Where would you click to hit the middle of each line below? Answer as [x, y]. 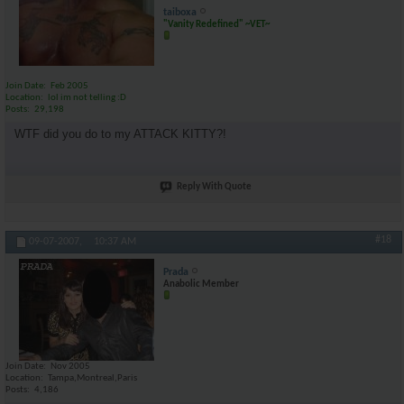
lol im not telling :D [87, 98]
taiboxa [180, 13]
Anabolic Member [201, 285]
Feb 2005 [69, 86]
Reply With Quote [214, 187]
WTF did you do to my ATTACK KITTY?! [120, 133]
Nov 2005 [70, 367]
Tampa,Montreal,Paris [92, 378]
